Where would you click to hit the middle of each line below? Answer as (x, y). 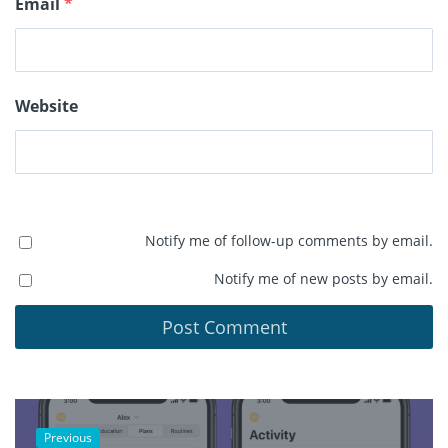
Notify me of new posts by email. (323, 279)
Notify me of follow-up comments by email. (289, 241)
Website (46, 106)
